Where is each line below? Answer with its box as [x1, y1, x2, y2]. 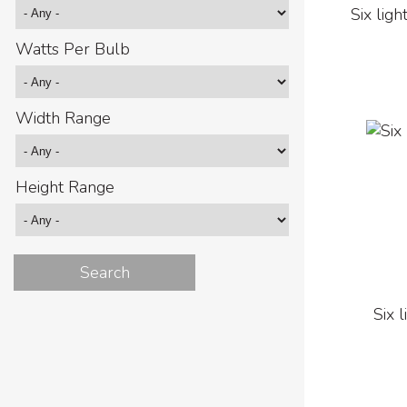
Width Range [15, 107, 111, 129]
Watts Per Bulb [15, 38, 130, 60]
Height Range [15, 176, 114, 198]
